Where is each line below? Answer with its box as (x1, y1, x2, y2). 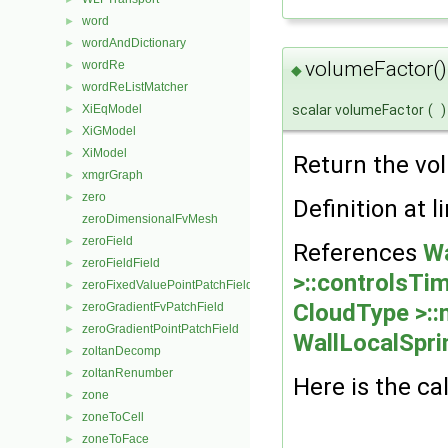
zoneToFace (82, 432, 149, 446)
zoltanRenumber (82, 366, 173, 380)
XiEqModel (82, 102, 142, 116)
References (293, 238, 423, 267)
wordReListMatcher (82, 80, 188, 94)
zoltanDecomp (82, 344, 161, 358)
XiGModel (82, 124, 136, 138)
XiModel (82, 146, 127, 160)
